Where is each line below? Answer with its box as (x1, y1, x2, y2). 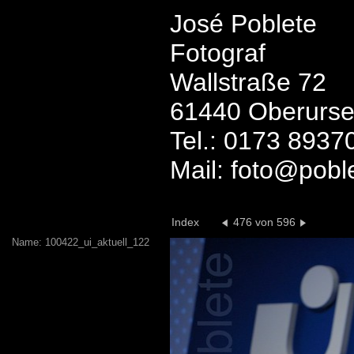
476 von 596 (233, 216, 296, 228)
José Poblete (170, 9, 317, 38)
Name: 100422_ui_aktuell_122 (12, 236, 149, 248)
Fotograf (170, 39, 265, 67)
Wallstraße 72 (170, 68, 326, 96)
